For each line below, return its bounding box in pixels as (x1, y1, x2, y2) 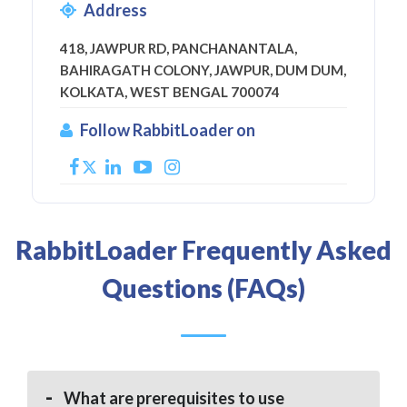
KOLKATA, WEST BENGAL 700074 (60, 84, 280, 101)
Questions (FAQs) (102, 273, 305, 304)
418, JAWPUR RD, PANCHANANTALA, (60, 40, 297, 57)
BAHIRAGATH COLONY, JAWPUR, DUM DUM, (60, 62, 346, 79)
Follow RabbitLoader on (80, 120, 255, 141)
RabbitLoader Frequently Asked (15, 234, 392, 266)
